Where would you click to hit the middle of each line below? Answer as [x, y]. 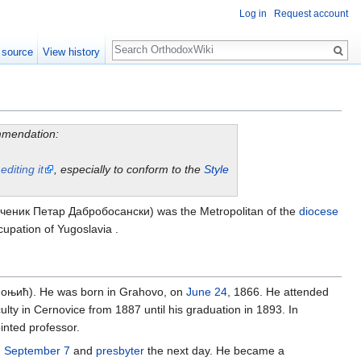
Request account [311, 14]
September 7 [37, 351]
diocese [319, 212]
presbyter [120, 351]
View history [72, 52]
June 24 [207, 292]
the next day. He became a [214, 351]
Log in [253, 14]
